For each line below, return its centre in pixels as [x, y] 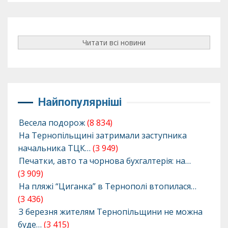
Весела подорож [52, 123]
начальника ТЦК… [54, 148]
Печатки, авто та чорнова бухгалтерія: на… [105, 161]
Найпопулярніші [80, 102]
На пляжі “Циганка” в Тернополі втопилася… [108, 187]
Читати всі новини [114, 42]
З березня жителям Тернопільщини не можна [111, 212]
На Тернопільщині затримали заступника [103, 136]
